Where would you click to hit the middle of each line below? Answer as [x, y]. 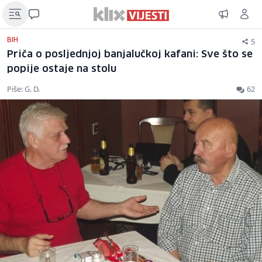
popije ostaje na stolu [62, 69]
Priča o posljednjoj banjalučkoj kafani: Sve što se [130, 55]
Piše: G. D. [23, 89]
